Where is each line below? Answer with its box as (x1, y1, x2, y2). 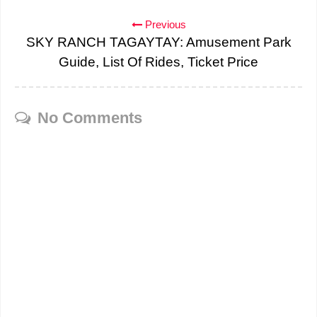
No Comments (38, 109, 142, 127)
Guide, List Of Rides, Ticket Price (59, 54, 258, 70)
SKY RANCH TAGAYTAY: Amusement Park (25, 35, 292, 50)
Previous (142, 18, 186, 31)
